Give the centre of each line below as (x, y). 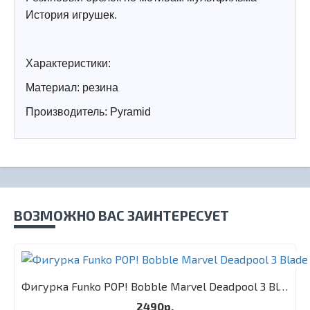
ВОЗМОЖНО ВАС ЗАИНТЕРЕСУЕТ (121, 215)
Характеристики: (68, 63)
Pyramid (130, 112)
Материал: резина (72, 88)
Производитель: (68, 112)
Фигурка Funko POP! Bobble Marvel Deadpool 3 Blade (283, 286)
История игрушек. (71, 15)
